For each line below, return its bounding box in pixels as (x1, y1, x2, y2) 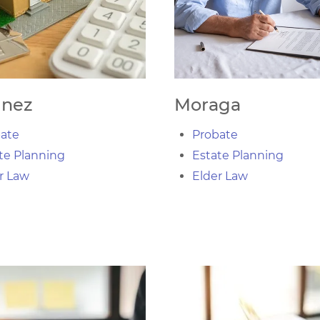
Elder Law (192, 169, 248, 183)
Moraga (174, 94, 241, 115)
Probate (192, 128, 238, 141)
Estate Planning (192, 149, 284, 162)
